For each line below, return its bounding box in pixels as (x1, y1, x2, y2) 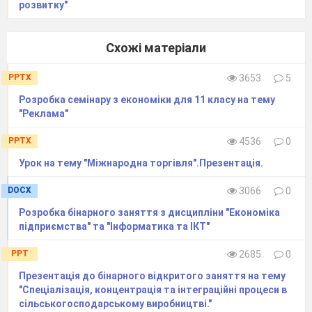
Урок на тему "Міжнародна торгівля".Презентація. (19, 157, 263, 169)
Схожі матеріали (106, 40, 206, 56)
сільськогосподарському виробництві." (19, 298, 212, 310)
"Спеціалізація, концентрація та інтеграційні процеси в (19, 284, 287, 296)
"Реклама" (19, 108, 68, 120)
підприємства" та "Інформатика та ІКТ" (19, 221, 210, 233)
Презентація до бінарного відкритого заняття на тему (19, 270, 286, 282)
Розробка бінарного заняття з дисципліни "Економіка (19, 207, 280, 219)
